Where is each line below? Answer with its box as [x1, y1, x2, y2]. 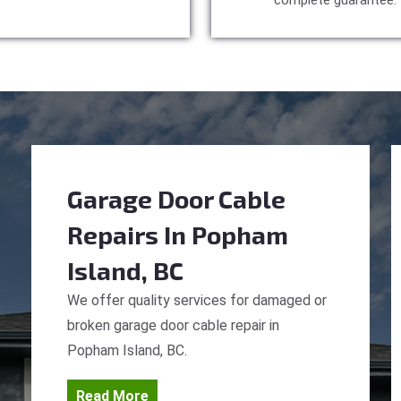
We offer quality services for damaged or [67, 292, 327, 309]
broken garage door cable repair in [67, 317, 279, 334]
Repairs [67, 219, 158, 250]
